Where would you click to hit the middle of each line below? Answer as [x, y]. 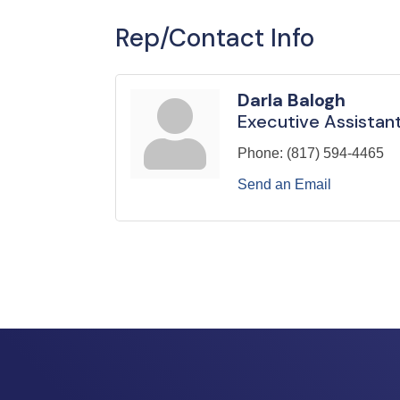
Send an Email [284, 185]
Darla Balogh [292, 100]
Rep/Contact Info [215, 38]
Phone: [260, 154]
